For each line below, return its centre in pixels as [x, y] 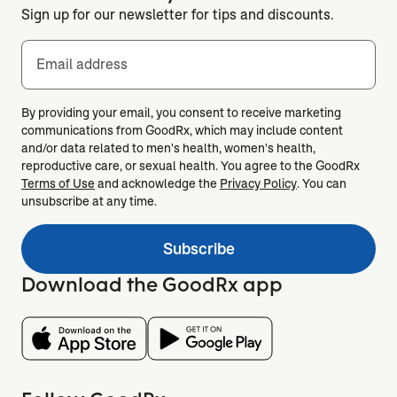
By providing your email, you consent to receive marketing [181, 112]
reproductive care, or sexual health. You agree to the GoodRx [191, 165]
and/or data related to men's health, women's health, [168, 148]
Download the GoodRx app [152, 284]
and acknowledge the [157, 183]
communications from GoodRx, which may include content [182, 130]
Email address [82, 64]
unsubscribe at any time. [89, 201]
